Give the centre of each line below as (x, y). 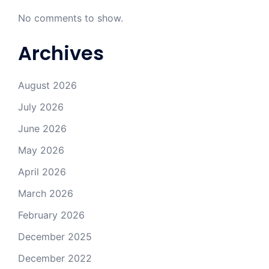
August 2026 (47, 86)
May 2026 (41, 150)
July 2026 (41, 107)
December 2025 (55, 237)
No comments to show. (71, 18)
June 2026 (42, 129)
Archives (61, 53)
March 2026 (46, 194)
